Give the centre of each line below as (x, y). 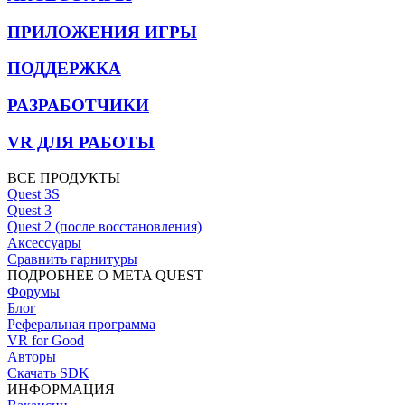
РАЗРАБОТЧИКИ (78, 106)
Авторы (32, 356)
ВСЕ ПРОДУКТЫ (64, 177)
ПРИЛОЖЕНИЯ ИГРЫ (102, 32)
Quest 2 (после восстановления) (104, 226)
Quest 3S (33, 193)
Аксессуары (44, 242)
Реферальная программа (81, 324)
